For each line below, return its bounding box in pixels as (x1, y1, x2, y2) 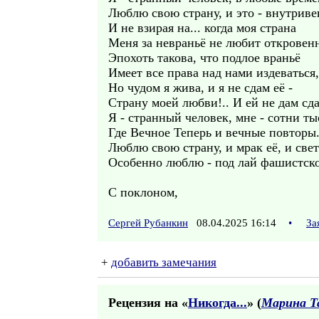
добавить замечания (111, 256, 216, 269)
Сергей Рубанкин (108, 217, 188, 229)
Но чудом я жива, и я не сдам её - (108, 80, 293, 95)
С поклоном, (108, 185, 178, 199)
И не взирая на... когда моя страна (108, 21, 296, 35)
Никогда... (188, 296, 247, 310)
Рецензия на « (108, 296, 188, 310)
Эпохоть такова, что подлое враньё (108, 51, 300, 65)
